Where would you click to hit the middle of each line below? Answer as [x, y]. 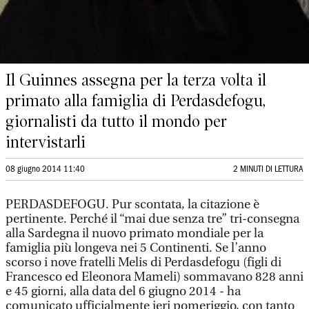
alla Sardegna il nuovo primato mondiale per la [134, 233]
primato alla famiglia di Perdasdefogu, [136, 101]
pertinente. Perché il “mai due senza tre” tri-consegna [152, 219]
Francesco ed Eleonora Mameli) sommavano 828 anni [154, 277]
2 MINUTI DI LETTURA [268, 169]
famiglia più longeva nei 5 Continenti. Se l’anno [136, 248]
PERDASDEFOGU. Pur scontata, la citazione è [132, 205]
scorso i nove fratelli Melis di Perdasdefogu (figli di [143, 262]
